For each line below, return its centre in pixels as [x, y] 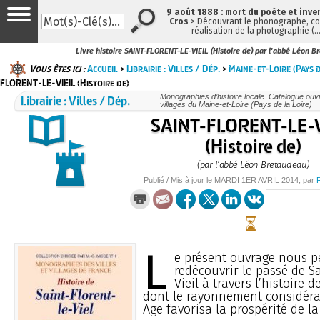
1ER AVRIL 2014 [270, 180]
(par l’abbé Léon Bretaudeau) [253, 164]
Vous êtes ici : [57, 68]
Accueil [102, 68]
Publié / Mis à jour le [179, 180]
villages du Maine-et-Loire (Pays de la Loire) [236, 104]
